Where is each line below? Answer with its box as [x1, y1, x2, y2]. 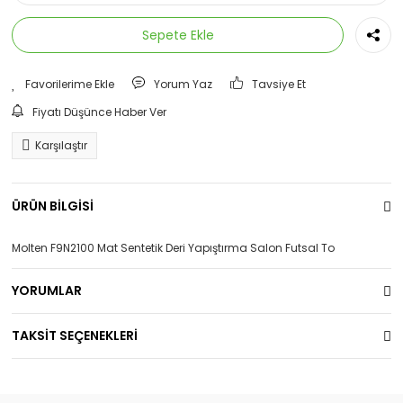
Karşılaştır [35, 138, 87, 153]
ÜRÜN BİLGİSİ [12, 196, 94, 215]
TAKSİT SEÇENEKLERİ [12, 327, 138, 345]
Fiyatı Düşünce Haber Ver [31, 104, 166, 120]
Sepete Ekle [141, 25, 214, 44]
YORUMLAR [12, 282, 82, 300]
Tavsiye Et [252, 76, 307, 92]
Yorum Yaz [154, 76, 212, 92]
